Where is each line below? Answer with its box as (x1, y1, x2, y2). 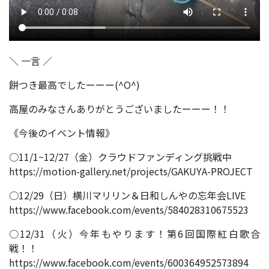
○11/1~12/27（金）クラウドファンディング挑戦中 (9, 149, 232, 164)
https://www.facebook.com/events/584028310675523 (9, 202, 249, 217)
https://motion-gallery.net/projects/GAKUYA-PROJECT (9, 163, 253, 178)
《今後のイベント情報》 (9, 125, 115, 140)
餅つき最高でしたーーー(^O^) (9, 77, 140, 92)
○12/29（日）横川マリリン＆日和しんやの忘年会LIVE (9, 187, 246, 202)
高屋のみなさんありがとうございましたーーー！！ (9, 101, 230, 116)
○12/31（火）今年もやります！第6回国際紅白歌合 (9, 226, 260, 241)
